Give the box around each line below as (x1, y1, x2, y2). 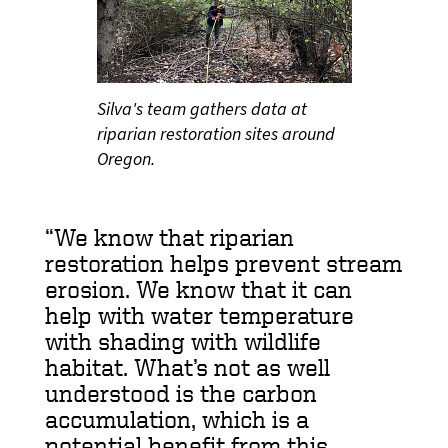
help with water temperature (45, 301, 354, 328)
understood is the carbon (45, 379, 317, 406)
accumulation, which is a (45, 405, 309, 432)
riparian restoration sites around (96, 121, 335, 147)
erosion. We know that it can (45, 275, 352, 302)
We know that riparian (54, 223, 294, 250)
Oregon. (96, 146, 155, 172)
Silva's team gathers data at (96, 96, 307, 122)
